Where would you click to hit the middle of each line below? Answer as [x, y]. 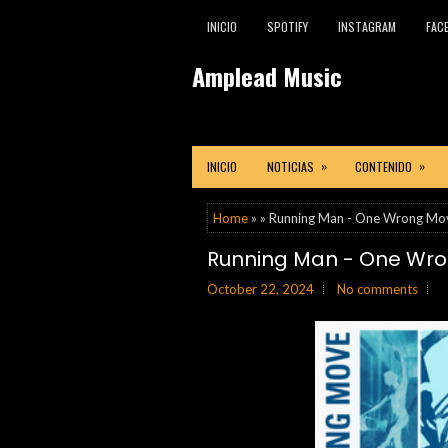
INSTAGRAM [367, 26]
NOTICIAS [290, 166]
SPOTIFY [287, 26]
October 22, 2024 [260, 289]
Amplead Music [267, 76]
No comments [377, 289]
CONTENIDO [383, 166]
